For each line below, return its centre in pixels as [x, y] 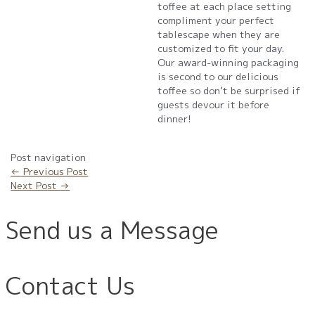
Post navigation [49, 157]
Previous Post [54, 171]
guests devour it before [213, 105]
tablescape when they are [219, 34]
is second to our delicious [218, 77]
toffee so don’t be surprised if [229, 91]
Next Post [36, 185]
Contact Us [70, 285]
